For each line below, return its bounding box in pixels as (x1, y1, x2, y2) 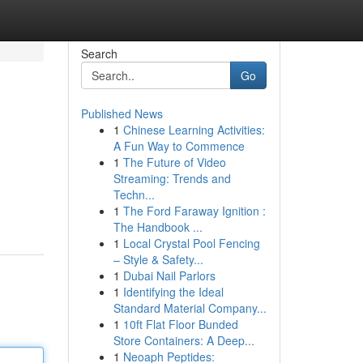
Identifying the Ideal (122, 284, 224, 300)
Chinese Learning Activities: (122, 122, 265, 138)
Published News (80, 105, 163, 122)
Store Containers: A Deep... (113, 332, 254, 348)
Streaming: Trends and (113, 170, 231, 186)
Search (80, 45, 117, 62)
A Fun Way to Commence (113, 138, 245, 154)
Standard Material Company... (113, 300, 267, 316)
